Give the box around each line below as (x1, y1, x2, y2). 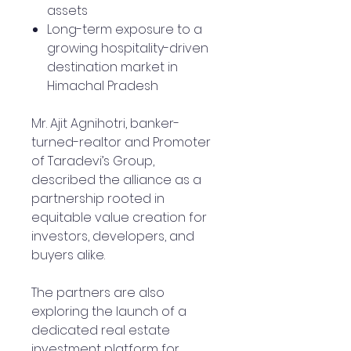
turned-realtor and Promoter (31, 133, 211, 151)
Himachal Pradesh (47, 77, 158, 95)
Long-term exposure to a (47, 20, 202, 38)
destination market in (47, 58, 178, 76)
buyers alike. (31, 246, 105, 264)
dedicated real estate (31, 321, 170, 339)
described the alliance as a (31, 171, 201, 189)
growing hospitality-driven (47, 39, 208, 57)
